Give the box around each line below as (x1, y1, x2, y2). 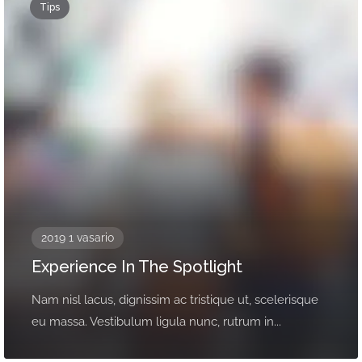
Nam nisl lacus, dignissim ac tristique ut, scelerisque (32, 293, 318, 307)
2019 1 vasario (41, 231, 114, 244)
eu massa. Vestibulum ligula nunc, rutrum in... (32, 314, 281, 329)
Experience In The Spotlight (32, 257, 242, 276)
